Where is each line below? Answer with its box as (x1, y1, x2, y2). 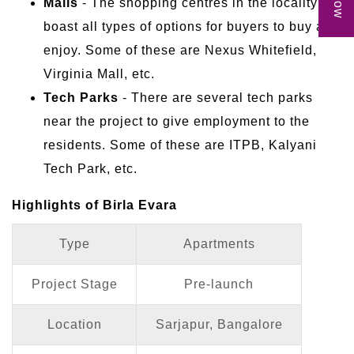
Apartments (183, 236, 255, 250)
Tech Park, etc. (43, 161, 137, 175)
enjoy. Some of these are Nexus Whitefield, (43, 43, 317, 57)
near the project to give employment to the (43, 114, 310, 128)
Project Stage (31, 277, 118, 291)
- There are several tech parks (119, 90, 313, 104)
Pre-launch (184, 277, 254, 291)
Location (47, 317, 102, 331)
